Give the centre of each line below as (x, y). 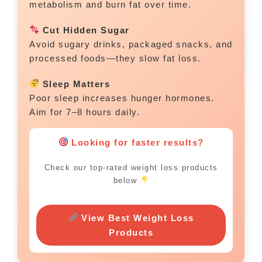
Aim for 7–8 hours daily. (85, 112)
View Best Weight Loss (136, 218)
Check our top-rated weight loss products (131, 167)
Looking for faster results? (136, 142)
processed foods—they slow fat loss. (115, 58)
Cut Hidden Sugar (85, 30)
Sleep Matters (75, 84)
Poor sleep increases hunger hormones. (122, 98)
